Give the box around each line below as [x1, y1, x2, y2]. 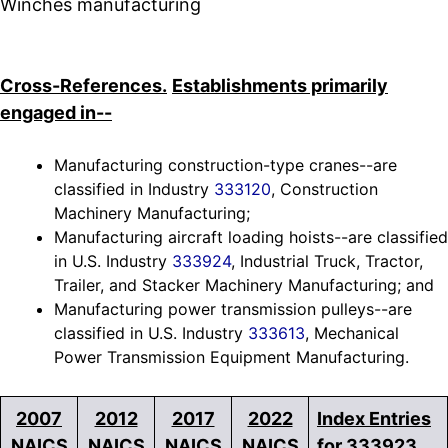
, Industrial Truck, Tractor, [231, 251, 423, 272]
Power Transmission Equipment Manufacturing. [54, 347, 409, 368]
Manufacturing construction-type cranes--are [54, 155, 397, 176]
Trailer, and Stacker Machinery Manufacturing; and [54, 275, 434, 296]
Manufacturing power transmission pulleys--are [54, 299, 412, 320]
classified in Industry [54, 179, 214, 200]
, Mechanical [305, 323, 399, 344]
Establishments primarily [172, 75, 388, 97]
